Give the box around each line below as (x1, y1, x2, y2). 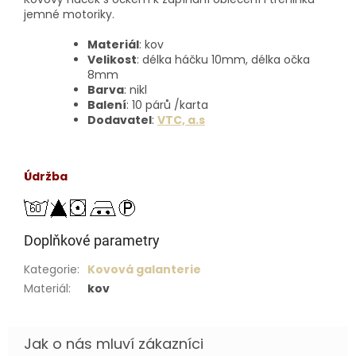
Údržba (24, 168, 68, 185)
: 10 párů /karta (126, 97, 208, 114)
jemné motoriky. (24, 6, 114, 23)
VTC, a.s (157, 112, 205, 129)
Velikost (87, 52, 137, 68)
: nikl (124, 82, 147, 99)
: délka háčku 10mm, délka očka (137, 52, 310, 68)
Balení (87, 97, 126, 114)
